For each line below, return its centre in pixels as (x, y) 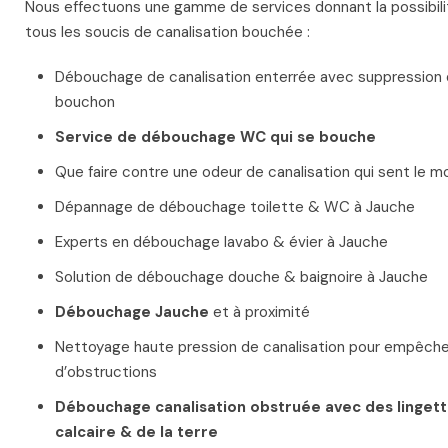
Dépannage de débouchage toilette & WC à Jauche (235, 207)
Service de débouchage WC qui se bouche (215, 137)
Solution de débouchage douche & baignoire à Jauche (241, 277)
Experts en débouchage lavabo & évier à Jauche (221, 242)
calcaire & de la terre (136, 432)
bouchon (85, 102)
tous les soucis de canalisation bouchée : (167, 32)
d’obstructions (106, 372)
